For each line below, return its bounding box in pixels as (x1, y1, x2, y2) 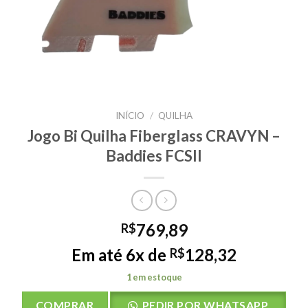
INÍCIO (115, 110, 145, 121)
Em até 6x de (71, 245, 170, 265)
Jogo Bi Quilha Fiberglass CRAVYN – (27, 126, 280, 145)
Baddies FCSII (106, 146, 202, 165)
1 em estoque (126, 272, 182, 283)
